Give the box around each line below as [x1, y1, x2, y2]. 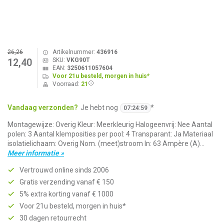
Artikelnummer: [52, 48, 96, 55]
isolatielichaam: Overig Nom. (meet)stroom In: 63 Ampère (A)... [7, 139, 204, 147]
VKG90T [66, 56, 90, 63]
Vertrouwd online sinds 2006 [19, 166, 109, 174]
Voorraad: [52, 80, 81, 87]
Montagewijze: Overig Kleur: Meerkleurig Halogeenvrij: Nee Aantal [7, 120, 212, 128]
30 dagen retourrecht [19, 214, 86, 222]
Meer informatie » [7, 149, 64, 157]
